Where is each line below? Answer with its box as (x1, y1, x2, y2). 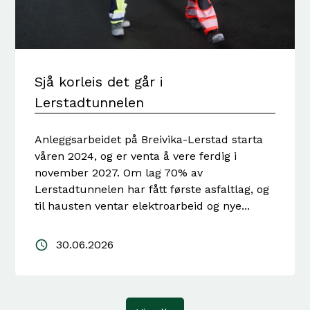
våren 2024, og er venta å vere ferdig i (35, 149, 237, 163)
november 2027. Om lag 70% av (35, 165, 203, 179)
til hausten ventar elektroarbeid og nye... (35, 199, 250, 212)
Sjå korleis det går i (35, 73, 164, 90)
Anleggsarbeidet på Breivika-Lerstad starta (35, 132, 264, 146)
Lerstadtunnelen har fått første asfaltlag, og (35, 182, 270, 196)
